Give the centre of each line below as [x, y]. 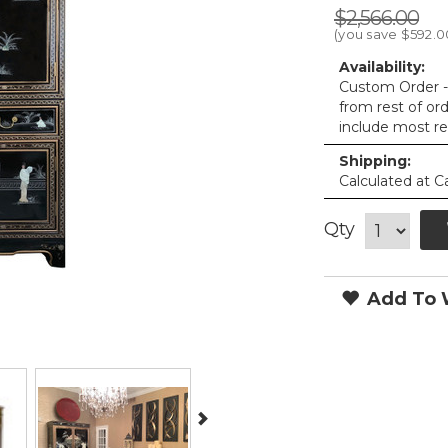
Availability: [382, 67]
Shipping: [375, 161]
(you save [367, 34]
